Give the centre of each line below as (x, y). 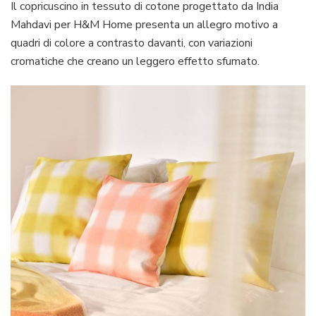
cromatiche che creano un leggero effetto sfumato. (135, 61)
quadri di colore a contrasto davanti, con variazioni (132, 43)
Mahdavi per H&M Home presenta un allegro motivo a (144, 24)
